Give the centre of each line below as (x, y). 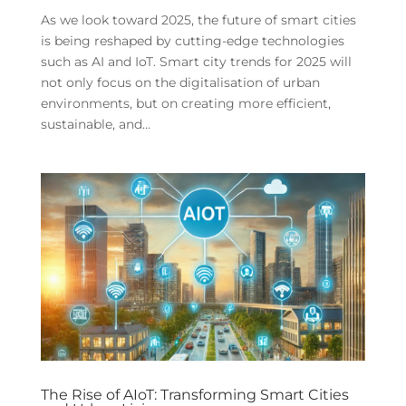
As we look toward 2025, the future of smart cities (198, 19)
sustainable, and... (95, 124)
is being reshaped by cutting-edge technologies (192, 40)
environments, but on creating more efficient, (185, 103)
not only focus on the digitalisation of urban (180, 82)
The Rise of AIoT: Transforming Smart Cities (194, 394)
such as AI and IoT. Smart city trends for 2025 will (196, 61)
